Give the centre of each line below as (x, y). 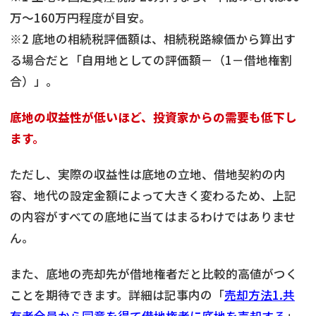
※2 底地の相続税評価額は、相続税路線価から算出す (153, 38)
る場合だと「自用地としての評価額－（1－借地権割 (151, 60)
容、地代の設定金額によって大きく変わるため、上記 (153, 195)
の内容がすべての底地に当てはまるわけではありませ (153, 216)
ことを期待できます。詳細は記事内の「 (117, 294)
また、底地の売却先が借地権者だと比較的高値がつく (154, 273)
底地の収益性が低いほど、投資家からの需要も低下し (153, 117)
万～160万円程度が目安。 (80, 17)
